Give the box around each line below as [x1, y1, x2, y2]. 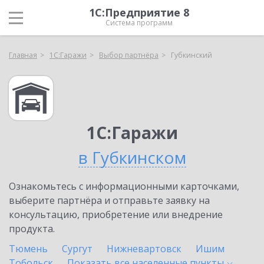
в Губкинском [78, 146, 186, 169]
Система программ [105, 18, 173, 28]
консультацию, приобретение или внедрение [9, 208, 223, 221]
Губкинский [171, 50, 212, 60]
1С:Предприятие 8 [89, 5, 189, 19]
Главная [9, 50, 37, 60]
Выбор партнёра [99, 50, 159, 60]
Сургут [62, 242, 93, 255]
